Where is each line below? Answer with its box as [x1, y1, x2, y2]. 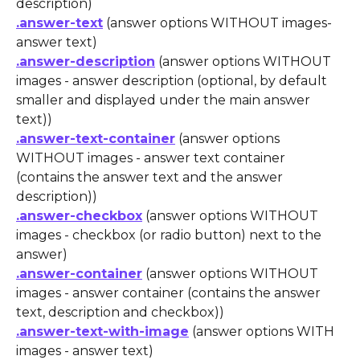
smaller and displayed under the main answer [16, 92, 313, 108]
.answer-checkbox [16, 208, 142, 224]
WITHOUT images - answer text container [16, 150, 288, 166]
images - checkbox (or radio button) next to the [16, 227, 325, 243]
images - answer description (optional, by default [16, 73, 330, 89]
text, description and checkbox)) [16, 305, 224, 321]
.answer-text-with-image [16, 324, 189, 340]
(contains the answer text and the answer [16, 170, 286, 186]
